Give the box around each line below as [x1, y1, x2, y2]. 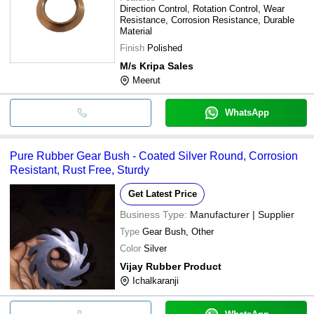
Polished [147, 42, 182, 53]
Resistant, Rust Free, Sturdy [10, 163, 149, 176]
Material [120, 25, 152, 36]
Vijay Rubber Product [120, 260, 221, 272]
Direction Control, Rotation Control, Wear [120, 3, 285, 14]
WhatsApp [224, 107, 269, 118]
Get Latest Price [128, 188, 197, 199]
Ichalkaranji [132, 275, 179, 286]
